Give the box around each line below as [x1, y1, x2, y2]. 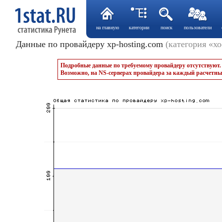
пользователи [184, 25, 212, 30]
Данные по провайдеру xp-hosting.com [16, 39, 166, 49]
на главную [96, 25, 119, 30]
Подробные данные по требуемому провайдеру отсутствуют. [60, 62, 221, 69]
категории [129, 25, 149, 30]
